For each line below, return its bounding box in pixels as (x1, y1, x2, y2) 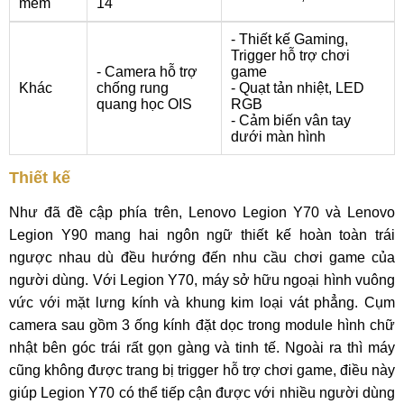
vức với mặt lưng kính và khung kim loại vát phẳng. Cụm (9, 295, 395, 310)
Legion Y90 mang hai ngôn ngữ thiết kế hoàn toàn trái (9, 227, 395, 243)
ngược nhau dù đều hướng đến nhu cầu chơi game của (9, 250, 395, 265)
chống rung (96, 80, 169, 96)
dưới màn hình (231, 129, 326, 144)
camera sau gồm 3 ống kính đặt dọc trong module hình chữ (9, 317, 395, 333)
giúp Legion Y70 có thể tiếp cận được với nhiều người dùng (9, 385, 395, 400)
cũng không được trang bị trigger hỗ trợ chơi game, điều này (9, 363, 395, 378)
